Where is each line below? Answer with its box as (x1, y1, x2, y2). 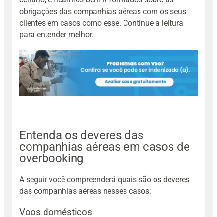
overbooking (19, 152, 83, 166)
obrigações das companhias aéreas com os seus (19, 6, 186, 16)
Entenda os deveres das (19, 128, 143, 142)
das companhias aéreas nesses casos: (19, 186, 151, 196)
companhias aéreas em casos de (19, 140, 190, 154)
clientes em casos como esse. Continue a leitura (19, 18, 183, 28)
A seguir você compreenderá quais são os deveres (19, 174, 189, 184)
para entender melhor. (19, 30, 93, 39)
